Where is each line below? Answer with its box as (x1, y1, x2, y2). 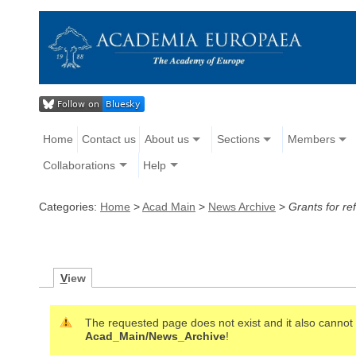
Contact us (81, 133, 136, 146)
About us (144, 133, 189, 146)
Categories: (39, 199, 100, 213)
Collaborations (43, 158, 116, 172)
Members (287, 133, 335, 146)
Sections (216, 133, 260, 146)
